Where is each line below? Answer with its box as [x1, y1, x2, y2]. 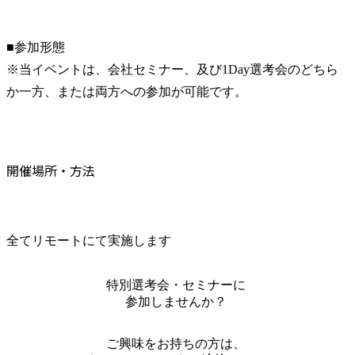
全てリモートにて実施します [6, 233, 171, 247]
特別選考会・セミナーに [106, 277, 246, 292]
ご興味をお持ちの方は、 [106, 336, 246, 350]
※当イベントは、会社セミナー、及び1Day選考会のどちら [6, 62, 338, 76]
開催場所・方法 [6, 160, 95, 180]
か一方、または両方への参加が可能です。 [6, 84, 247, 98]
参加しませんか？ [125, 294, 227, 308]
